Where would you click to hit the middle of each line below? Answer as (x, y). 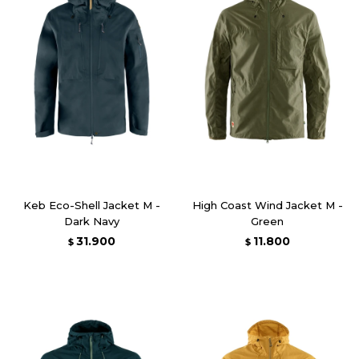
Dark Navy (92, 221)
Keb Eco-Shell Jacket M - (92, 205)
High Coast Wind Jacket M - (267, 205)
